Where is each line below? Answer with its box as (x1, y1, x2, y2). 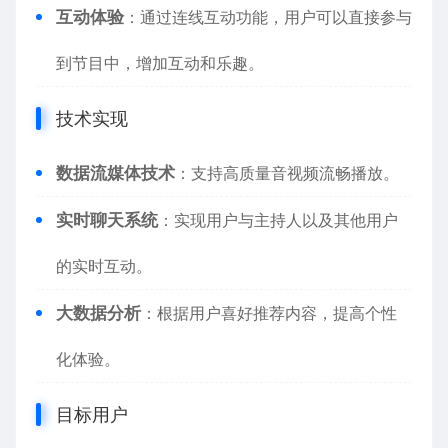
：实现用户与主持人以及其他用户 (158, 210, 398, 230)
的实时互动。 (56, 256, 152, 276)
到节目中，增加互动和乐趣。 (56, 53, 264, 73)
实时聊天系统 (56, 210, 158, 230)
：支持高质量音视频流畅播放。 (175, 163, 399, 183)
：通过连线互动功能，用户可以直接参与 (124, 7, 412, 27)
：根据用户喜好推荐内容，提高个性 (141, 303, 397, 323)
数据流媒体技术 (56, 163, 175, 183)
